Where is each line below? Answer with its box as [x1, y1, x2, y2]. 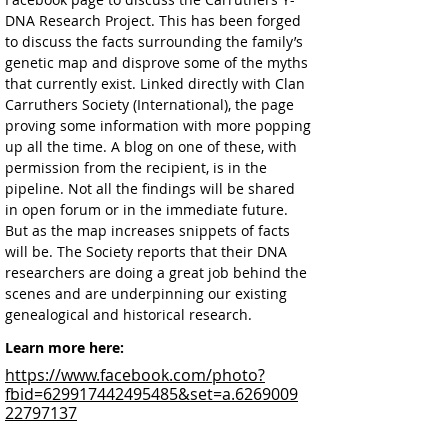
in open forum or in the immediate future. [5, 200, 292, 219]
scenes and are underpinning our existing [5, 284, 291, 303]
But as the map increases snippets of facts [5, 221, 294, 240]
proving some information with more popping [5, 116, 315, 135]
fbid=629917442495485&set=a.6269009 [5, 383, 298, 405]
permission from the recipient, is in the [5, 158, 271, 177]
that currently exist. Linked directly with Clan [5, 74, 309, 93]
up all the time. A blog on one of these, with [5, 137, 301, 156]
